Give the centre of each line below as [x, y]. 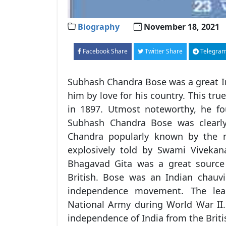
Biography [99, 26]
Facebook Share [105, 51]
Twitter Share [164, 51]
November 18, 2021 [182, 26]
